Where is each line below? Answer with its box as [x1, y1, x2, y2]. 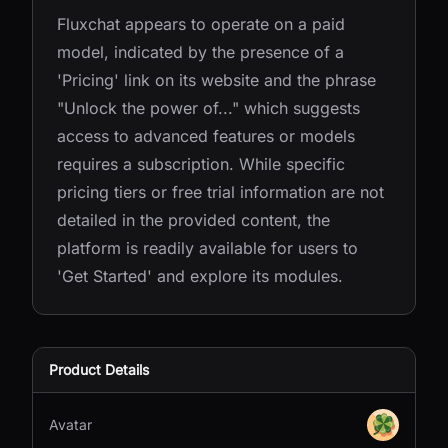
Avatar [49, 416, 92, 433]
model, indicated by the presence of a [57, 42, 344, 62]
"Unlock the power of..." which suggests [57, 98, 360, 118]
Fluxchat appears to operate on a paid [57, 14, 345, 34]
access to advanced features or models [57, 126, 355, 146]
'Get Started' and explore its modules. [57, 266, 343, 286]
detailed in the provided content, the [57, 210, 330, 230]
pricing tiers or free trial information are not [57, 182, 384, 202]
